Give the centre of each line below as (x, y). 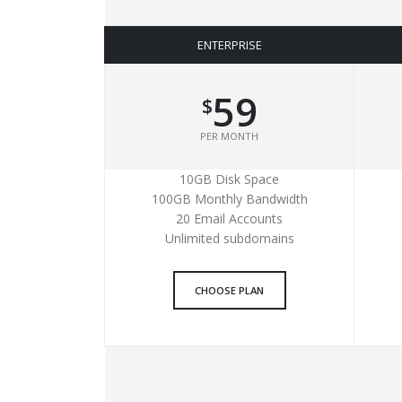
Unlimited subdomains (229, 239)
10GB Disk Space (230, 179)
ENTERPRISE (229, 45)
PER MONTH (230, 136)
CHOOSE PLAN (230, 290)
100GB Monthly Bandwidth (229, 199)
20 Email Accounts (230, 219)
